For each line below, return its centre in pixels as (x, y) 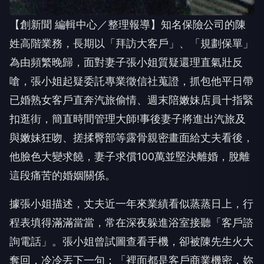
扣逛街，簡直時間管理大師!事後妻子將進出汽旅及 (128, 119)
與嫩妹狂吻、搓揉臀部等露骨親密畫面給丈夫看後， (131, 138)
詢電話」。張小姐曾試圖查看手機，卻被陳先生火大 (131, 241)
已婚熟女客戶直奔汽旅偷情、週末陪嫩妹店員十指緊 (131, 100)
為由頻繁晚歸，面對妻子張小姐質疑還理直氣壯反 (126, 62)
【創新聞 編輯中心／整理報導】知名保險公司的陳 (128, 24)
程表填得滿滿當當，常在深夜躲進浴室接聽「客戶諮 (131, 222)
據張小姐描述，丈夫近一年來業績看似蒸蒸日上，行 (131, 204)
